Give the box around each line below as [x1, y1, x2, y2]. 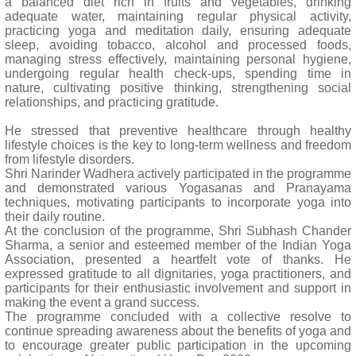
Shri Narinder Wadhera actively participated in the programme [5, 167, 351, 180]
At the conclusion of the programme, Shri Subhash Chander [5, 224, 351, 238]
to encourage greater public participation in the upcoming [5, 339, 351, 352]
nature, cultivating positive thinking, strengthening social [5, 81, 351, 95]
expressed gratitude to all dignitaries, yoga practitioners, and [5, 267, 351, 281]
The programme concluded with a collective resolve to [5, 310, 351, 323]
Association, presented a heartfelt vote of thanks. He [5, 253, 351, 266]
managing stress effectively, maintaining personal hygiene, [5, 52, 351, 66]
